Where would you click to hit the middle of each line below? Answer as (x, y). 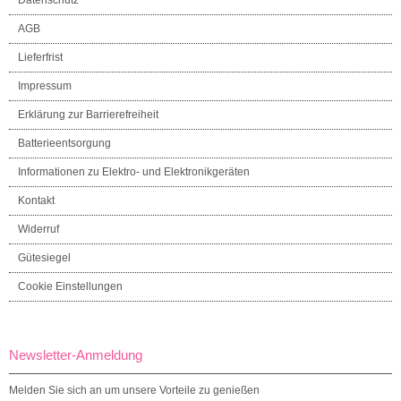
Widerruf (38, 229)
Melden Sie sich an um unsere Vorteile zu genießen (134, 390)
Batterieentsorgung (64, 143)
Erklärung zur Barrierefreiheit (88, 114)
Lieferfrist (40, 57)
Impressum (45, 85)
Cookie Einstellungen (70, 286)
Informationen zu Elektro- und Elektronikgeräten (134, 171)
